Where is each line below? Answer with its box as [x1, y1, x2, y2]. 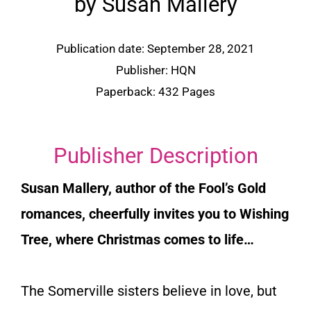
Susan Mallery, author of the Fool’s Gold [21, 179, 266, 196]
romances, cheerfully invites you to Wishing [21, 205, 289, 222]
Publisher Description [53, 142, 258, 169]
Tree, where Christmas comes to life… [21, 230, 254, 248]
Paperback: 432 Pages [96, 85, 215, 99]
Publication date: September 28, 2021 [56, 42, 255, 56]
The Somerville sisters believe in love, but [21, 282, 277, 299]
